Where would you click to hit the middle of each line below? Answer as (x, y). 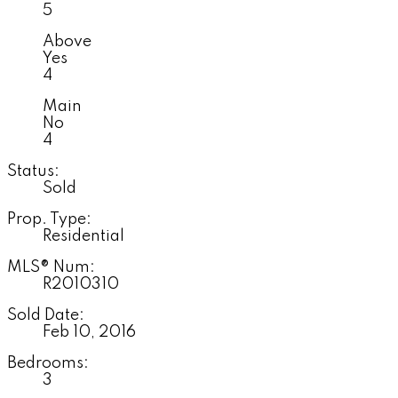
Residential (84, 236)
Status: (33, 171)
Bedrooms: (48, 363)
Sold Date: (46, 315)
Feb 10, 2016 (89, 332)
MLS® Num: (51, 267)
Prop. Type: (49, 219)
